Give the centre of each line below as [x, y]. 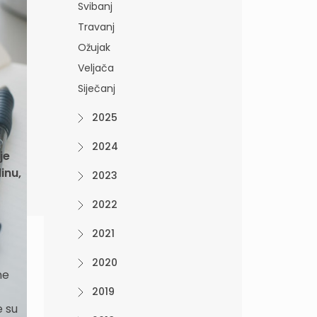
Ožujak [94, 47]
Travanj [96, 27]
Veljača [96, 68]
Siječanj [97, 88]
